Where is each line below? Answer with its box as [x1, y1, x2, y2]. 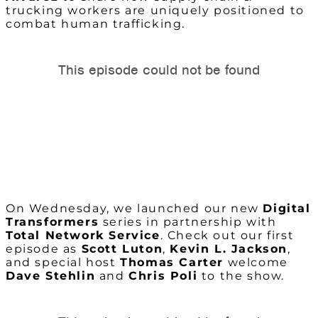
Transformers [6, 215, 99, 229]
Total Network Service [6, 229, 160, 243]
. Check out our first [160, 229, 295, 243]
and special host [6, 256, 121, 270]
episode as [6, 242, 82, 256]
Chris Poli [128, 269, 198, 283]
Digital [263, 202, 311, 216]
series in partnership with [99, 215, 277, 229]
